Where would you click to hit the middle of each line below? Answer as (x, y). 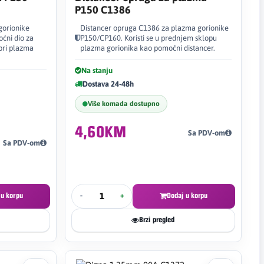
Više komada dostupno (123, 103)
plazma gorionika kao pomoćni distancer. (147, 48)
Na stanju (97, 70)
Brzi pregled (157, 220)
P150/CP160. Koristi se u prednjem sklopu (148, 38)
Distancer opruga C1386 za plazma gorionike (154, 28)
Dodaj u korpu (187, 196)
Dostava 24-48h (108, 84)
